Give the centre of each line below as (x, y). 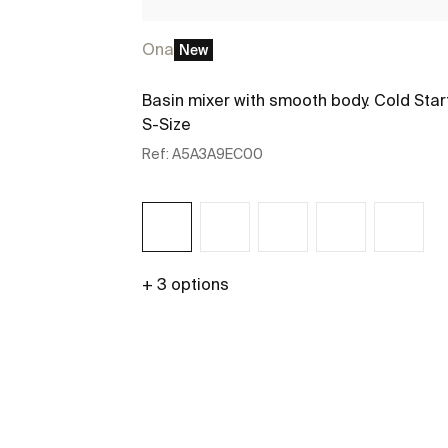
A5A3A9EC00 (217, 154)
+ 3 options (185, 284)
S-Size (166, 124)
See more (293, 331)
